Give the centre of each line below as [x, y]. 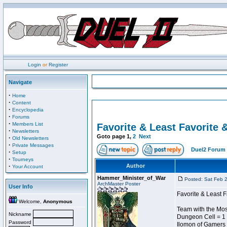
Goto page [112, 136]
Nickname [21, 214]
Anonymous [58, 201]
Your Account [28, 166]
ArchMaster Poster [119, 184]
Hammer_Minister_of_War [131, 178]
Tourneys [23, 159]
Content [22, 103]
